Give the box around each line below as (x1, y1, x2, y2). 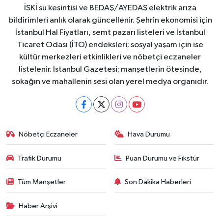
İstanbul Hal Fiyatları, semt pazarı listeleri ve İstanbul (15, 28, 205, 37)
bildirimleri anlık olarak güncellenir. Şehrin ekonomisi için (8, 16, 212, 25)
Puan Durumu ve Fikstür (126, 154, 199, 162)
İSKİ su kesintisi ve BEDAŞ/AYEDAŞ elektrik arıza (24, 4, 196, 13)
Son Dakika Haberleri (125, 178, 191, 186)
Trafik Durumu (18, 154, 62, 162)
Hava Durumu (128, 131, 170, 138)
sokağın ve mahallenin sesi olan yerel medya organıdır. (12, 78, 208, 86)
